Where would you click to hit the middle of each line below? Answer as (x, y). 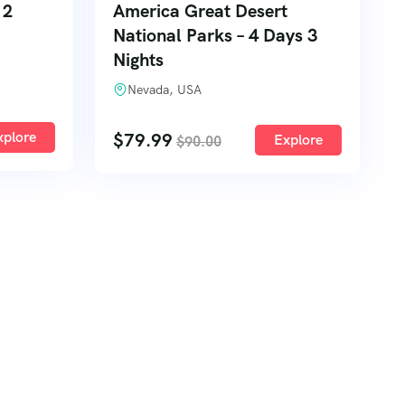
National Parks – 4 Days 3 (215, 35)
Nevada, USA (165, 89)
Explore (298, 140)
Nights (138, 60)
